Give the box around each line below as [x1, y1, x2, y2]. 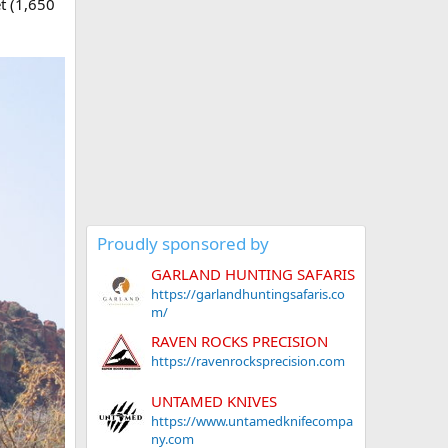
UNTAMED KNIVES [151, 390, 277, 411]
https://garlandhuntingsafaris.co [151, 285, 345, 304]
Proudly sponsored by [97, 232, 269, 255]
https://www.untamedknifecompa [151, 411, 353, 430]
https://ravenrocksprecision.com [151, 351, 345, 370]
